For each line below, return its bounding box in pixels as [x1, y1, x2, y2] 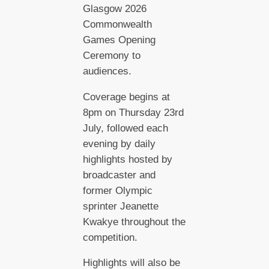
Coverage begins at [82, 91, 170, 103]
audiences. [82, 65, 134, 77]
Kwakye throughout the [82, 216, 186, 228]
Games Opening [82, 34, 156, 46]
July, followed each [82, 122, 168, 134]
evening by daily [82, 138, 156, 150]
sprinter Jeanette [82, 200, 159, 212]
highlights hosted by [82, 153, 172, 165]
